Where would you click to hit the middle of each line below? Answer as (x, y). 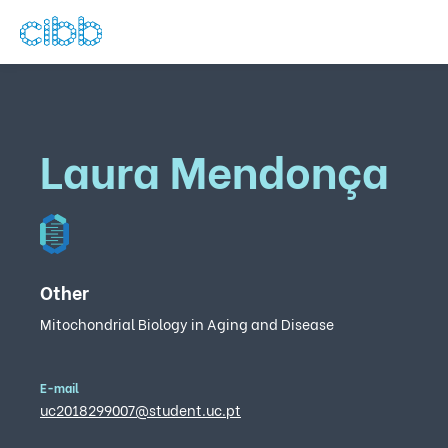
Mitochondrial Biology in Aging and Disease (187, 323)
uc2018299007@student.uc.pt (140, 409)
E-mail (59, 387)
